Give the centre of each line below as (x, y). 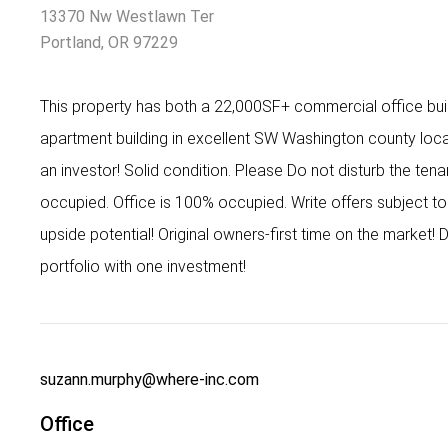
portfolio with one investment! (143, 267)
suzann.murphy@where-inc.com (149, 380)
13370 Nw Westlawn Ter (127, 17)
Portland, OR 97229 (109, 43)
